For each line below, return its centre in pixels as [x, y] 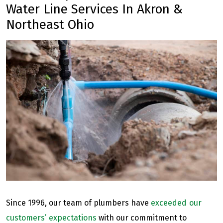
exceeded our [176, 203]
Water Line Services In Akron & [94, 9]
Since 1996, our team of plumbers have [78, 203]
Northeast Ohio [50, 25]
